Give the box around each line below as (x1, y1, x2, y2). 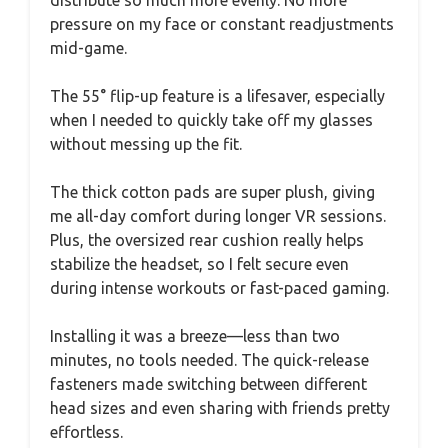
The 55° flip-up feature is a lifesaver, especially (50, 86, 385, 105)
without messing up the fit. (50, 134, 242, 153)
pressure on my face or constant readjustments (50, 14, 394, 33)
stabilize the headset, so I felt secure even (50, 254, 349, 273)
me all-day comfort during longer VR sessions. (50, 206, 386, 225)
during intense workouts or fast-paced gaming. (50, 278, 389, 297)
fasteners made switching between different (50, 374, 367, 393)
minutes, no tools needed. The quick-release (50, 350, 369, 369)
